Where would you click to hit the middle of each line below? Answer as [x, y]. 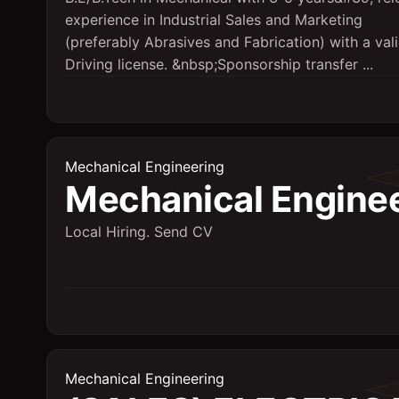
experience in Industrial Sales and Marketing [214, 20]
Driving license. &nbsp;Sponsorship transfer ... [219, 64]
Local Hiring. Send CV [139, 232]
